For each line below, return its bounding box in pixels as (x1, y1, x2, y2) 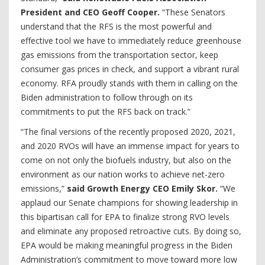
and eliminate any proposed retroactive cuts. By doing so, (21, 225, 241, 237)
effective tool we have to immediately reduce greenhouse (21, 35, 241, 46)
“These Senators (162, 7, 225, 18)
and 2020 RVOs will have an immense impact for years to (21, 140, 240, 151)
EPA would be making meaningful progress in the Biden (21, 240, 232, 251)
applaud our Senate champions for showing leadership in (21, 197, 238, 208)
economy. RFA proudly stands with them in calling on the (21, 77, 238, 89)
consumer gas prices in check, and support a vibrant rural (21, 63, 239, 75)
